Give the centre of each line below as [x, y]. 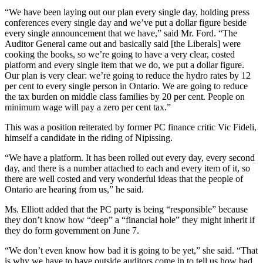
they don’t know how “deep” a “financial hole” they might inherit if [130, 220]
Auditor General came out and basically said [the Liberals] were [123, 44]
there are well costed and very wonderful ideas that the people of [124, 179]
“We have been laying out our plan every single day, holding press [127, 12]
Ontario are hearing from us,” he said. [74, 190]
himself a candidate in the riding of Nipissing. [89, 138]
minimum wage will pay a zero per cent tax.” [88, 107]
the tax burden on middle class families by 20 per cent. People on [125, 97]
